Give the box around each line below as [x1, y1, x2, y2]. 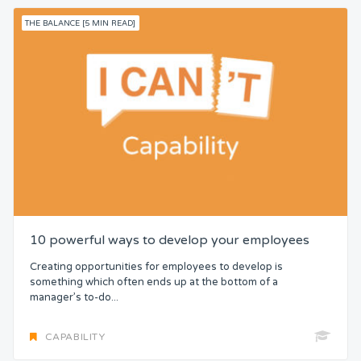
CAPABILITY [44, 330, 106, 342]
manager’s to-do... [30, 291, 118, 305]
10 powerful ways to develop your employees [30, 232, 309, 249]
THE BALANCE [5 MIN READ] [25, 18, 136, 28]
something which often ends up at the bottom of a [30, 276, 278, 289]
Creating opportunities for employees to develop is [30, 260, 283, 274]
